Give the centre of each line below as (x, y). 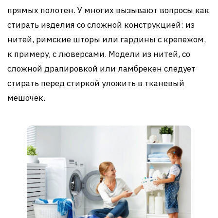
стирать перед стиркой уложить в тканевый (96, 83)
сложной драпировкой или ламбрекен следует (101, 69)
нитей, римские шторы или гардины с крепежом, (107, 40)
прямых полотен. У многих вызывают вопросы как (108, 10)
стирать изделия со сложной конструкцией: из (101, 25)
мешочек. (26, 98)
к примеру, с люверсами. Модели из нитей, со (99, 54)
